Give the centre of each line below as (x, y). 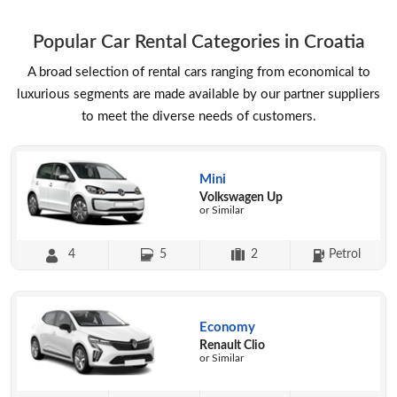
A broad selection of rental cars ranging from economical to (198, 73)
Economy (227, 327)
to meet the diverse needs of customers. (198, 117)
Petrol (344, 255)
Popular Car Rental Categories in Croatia (198, 43)
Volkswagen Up (241, 198)
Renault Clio (232, 345)
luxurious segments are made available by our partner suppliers (198, 95)
